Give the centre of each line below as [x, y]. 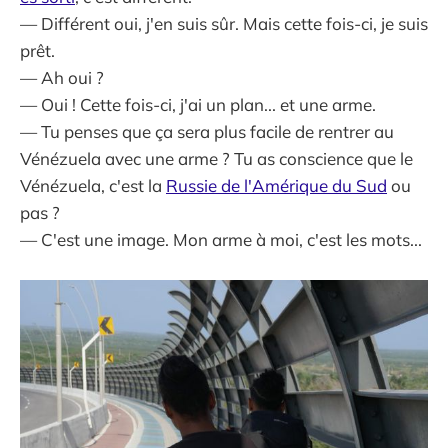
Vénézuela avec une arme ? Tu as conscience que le [216, 158]
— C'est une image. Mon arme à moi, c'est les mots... [221, 239]
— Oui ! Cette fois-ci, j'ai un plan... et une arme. [198, 104]
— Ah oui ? [62, 77]
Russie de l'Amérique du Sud [276, 185]
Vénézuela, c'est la [93, 185]
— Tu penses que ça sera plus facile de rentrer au [207, 131]
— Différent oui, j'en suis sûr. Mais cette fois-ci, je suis [224, 23]
